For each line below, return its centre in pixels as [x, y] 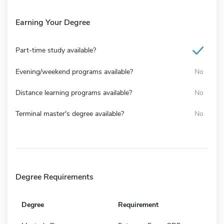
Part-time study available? [56, 50]
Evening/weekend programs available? [74, 71]
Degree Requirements [54, 177]
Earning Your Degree [53, 22]
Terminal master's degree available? [70, 113]
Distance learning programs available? [74, 92]
